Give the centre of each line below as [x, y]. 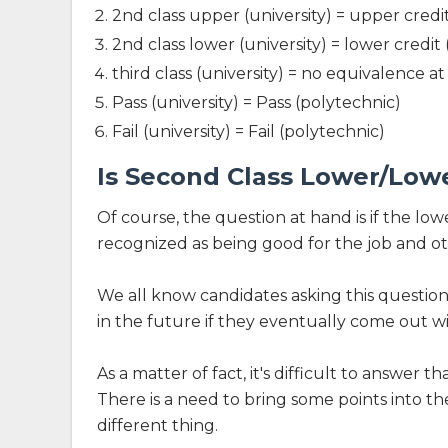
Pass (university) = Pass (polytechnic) [256, 102]
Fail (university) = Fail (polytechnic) [248, 131]
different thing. [157, 425]
